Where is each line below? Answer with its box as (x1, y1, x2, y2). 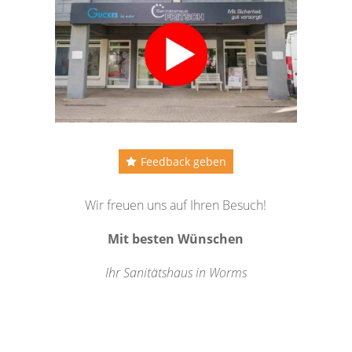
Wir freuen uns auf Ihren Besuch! (85, 196, 267, 214)
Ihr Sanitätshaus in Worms (104, 264, 247, 282)
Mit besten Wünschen (108, 230, 244, 248)
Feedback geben (140, 153, 226, 169)
